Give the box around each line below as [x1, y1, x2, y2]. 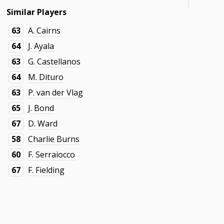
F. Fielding [28, 164, 65, 175]
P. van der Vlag [28, 87, 83, 98]
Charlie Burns [28, 133, 80, 144]
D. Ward [28, 118, 58, 129]
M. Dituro [28, 71, 64, 82]
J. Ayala [28, 40, 54, 51]
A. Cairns [28, 25, 61, 36]
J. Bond [28, 102, 54, 113]
